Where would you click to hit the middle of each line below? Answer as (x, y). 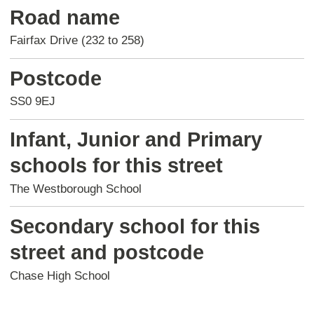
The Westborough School (75, 189)
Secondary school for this (135, 227)
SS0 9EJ (32, 102)
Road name (64, 17)
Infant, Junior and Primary (136, 140)
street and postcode (107, 253)
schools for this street (116, 166)
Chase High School (60, 275)
